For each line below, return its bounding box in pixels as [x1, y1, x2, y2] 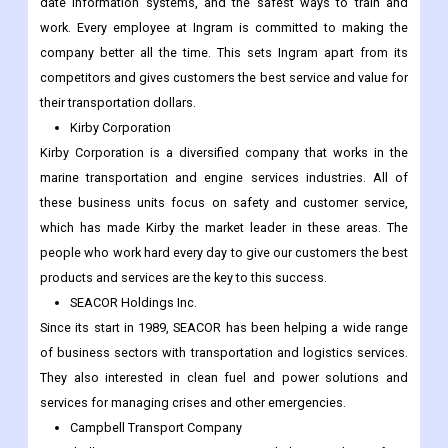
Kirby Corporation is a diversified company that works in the [40, 145, 408, 161]
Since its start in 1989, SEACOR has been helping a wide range [40, 320, 408, 336]
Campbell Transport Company [70, 420, 245, 436]
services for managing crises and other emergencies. [40, 395, 346, 411]
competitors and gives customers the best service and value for [40, 70, 408, 86]
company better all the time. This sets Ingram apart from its [40, 45, 408, 61]
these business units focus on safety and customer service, [40, 195, 408, 211]
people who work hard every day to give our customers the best [40, 245, 408, 261]
